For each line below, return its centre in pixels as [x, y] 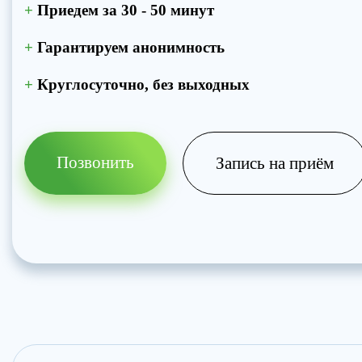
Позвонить [95, 162]
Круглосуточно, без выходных [141, 84]
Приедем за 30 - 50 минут [124, 10]
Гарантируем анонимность [129, 47]
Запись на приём [275, 163]
